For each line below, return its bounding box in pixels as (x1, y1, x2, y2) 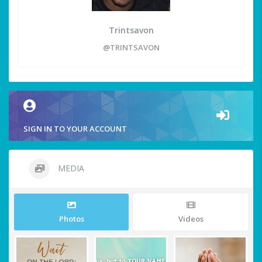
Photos (58, 213, 84, 225)
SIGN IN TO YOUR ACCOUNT (23, 123, 127, 135)
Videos (178, 213, 204, 225)
